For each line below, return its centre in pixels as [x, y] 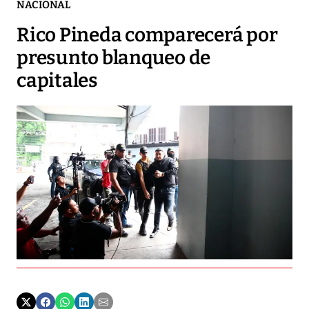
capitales [57, 81]
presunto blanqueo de [113, 58]
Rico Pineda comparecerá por [147, 35]
